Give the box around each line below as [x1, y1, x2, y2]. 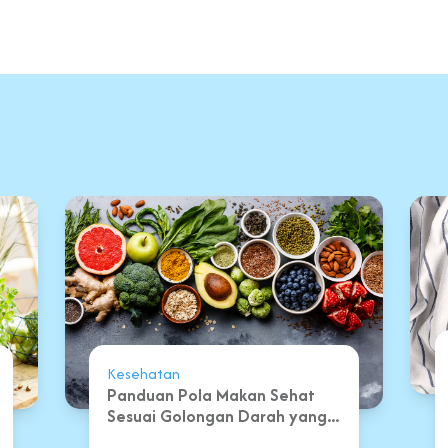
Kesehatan [107, 362, 180, 384]
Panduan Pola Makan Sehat [107, 382, 315, 407]
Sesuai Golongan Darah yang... [107, 403, 339, 428]
